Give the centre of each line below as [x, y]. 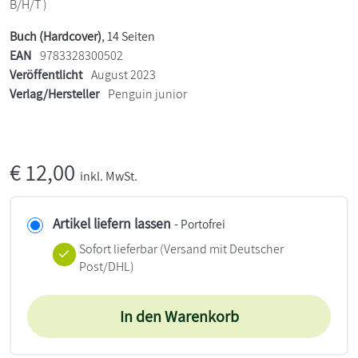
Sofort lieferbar [118, 249]
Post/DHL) [106, 266]
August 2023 [122, 74]
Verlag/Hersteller [54, 93]
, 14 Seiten [128, 36]
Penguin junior [147, 93]
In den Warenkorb [179, 316]
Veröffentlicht [46, 74]
